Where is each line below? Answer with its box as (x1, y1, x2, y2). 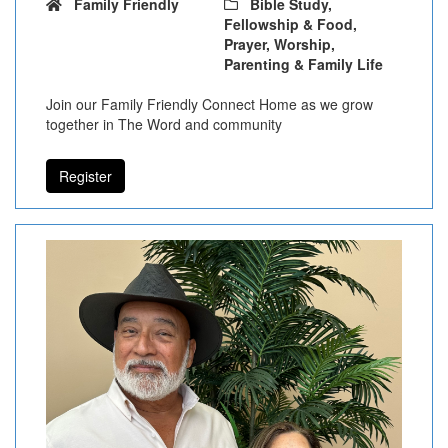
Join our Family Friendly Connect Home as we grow (46, 93, 373, 114)
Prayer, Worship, (224, 33, 335, 54)
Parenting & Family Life (224, 53, 383, 74)
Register (59, 165, 112, 186)
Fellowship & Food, (224, 13, 357, 34)
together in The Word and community (46, 113, 282, 134)
